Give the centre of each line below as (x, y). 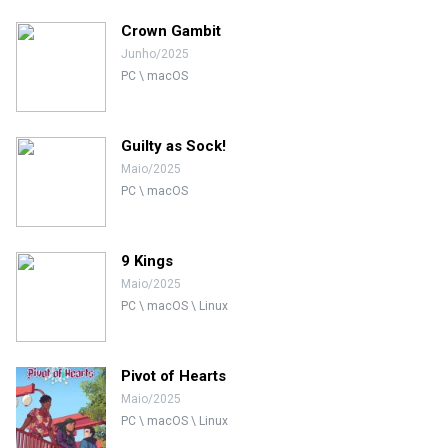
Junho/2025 (155, 54)
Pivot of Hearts (173, 376)
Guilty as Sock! (173, 146)
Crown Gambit (171, 31)
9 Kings (147, 261)
